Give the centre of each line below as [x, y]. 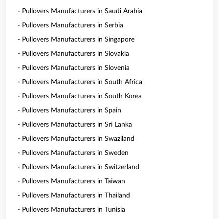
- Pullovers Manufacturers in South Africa [80, 82]
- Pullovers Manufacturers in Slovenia [74, 68]
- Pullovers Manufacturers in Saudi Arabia [80, 11]
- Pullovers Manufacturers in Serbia [70, 25]
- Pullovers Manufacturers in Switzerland [78, 167]
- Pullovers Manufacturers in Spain [69, 110]
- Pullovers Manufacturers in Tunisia [71, 210]
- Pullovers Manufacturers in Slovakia [73, 54]
